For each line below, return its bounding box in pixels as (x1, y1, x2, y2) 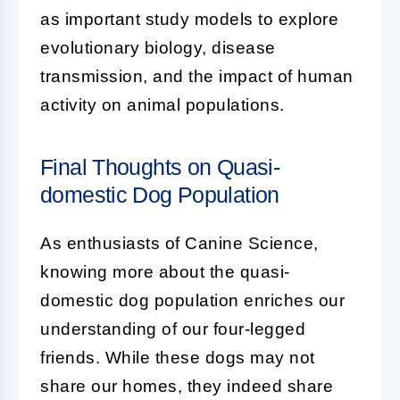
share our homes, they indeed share (40, 377, 333, 396)
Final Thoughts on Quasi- (40, 154, 279, 179)
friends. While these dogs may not (40, 348, 315, 367)
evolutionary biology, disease (40, 38, 276, 57)
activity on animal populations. (40, 96, 285, 114)
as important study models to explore (40, 10, 338, 29)
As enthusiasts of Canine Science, (40, 234, 319, 253)
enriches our (238, 291, 345, 310)
